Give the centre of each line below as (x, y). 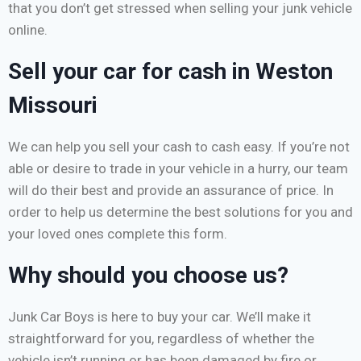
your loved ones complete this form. (118, 233)
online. (28, 29)
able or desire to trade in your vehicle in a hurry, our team (178, 168)
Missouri (53, 105)
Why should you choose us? (148, 275)
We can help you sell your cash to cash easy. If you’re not (179, 146)
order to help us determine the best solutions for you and (180, 212)
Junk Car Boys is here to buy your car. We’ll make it (160, 316)
